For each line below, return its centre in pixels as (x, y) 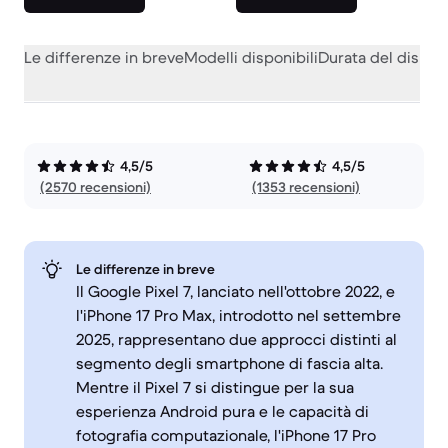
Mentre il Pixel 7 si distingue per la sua (215, 387)
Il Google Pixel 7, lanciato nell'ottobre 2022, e (235, 291)
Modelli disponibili (251, 57)
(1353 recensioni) (306, 187)
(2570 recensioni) (95, 187)
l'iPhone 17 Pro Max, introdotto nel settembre (238, 315)
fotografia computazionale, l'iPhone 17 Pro (226, 435)
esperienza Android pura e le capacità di (222, 411)
